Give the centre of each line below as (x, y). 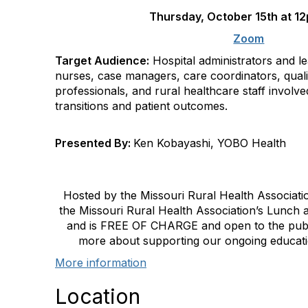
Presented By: (94, 143)
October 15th (243, 16)
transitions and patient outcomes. (141, 106)
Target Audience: (102, 60)
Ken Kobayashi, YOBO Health (210, 143)
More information (101, 263)
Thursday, (178, 16)
